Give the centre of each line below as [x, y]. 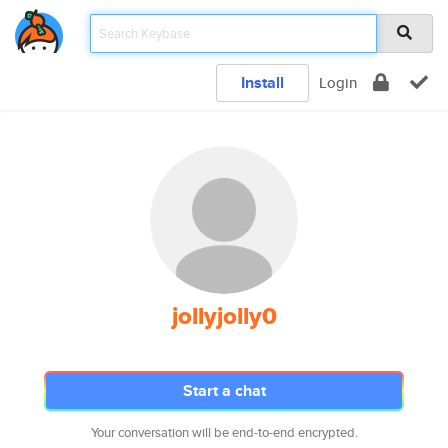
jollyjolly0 [224, 316]
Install [262, 82]
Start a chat [224, 390]
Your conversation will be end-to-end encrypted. [224, 432]
